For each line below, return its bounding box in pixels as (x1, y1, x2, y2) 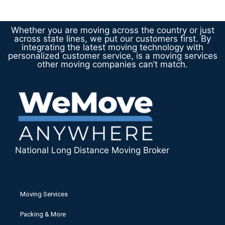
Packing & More (20, 210, 66, 218)
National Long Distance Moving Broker (15, 145, 169, 155)
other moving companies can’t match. (37, 59, 188, 69)
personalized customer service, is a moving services (8, 50, 217, 61)
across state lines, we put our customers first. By (14, 33, 211, 44)
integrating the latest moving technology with (22, 42, 203, 52)
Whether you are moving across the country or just (11, 25, 214, 35)
